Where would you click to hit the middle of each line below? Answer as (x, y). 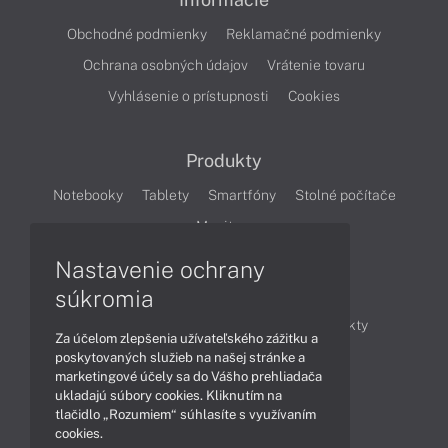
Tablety (165, 194)
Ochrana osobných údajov (165, 64)
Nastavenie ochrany (160, 269)
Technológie (196, 355)
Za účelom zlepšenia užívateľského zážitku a (186, 338)
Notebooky (87, 194)
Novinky (265, 324)
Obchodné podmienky (137, 33)
